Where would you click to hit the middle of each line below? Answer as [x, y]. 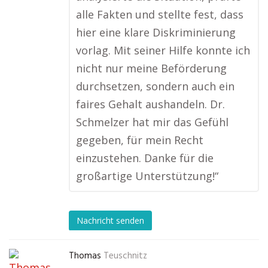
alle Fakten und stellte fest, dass [160, 15]
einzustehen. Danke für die [145, 158]
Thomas [85, 256]
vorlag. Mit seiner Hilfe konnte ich [163, 51]
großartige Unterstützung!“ [147, 176]
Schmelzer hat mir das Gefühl [152, 122]
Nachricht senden [110, 220]
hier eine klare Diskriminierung [156, 33]
